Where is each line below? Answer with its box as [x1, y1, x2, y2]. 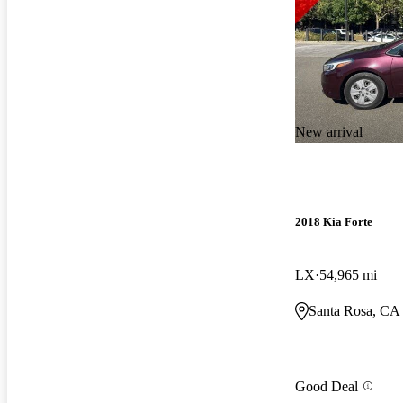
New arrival [295, 123, 363, 139]
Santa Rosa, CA [309, 303, 400, 319]
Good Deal [295, 378, 358, 394]
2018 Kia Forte [295, 215, 372, 229]
